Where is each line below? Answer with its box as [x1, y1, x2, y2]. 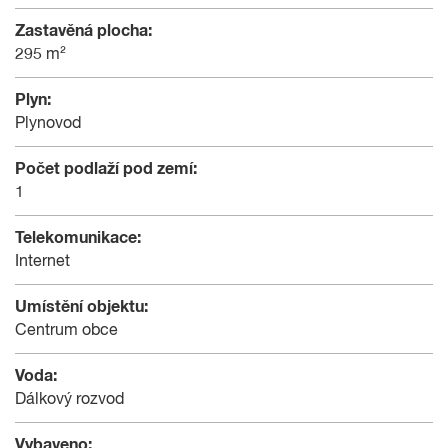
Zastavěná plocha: [15, 22, 152, 39]
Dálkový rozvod [15, 391, 124, 408]
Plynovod [15, 115, 81, 132]
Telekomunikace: [15, 229, 141, 246]
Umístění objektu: [15, 298, 148, 315]
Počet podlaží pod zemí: [15, 160, 197, 177]
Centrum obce [15, 322, 118, 339]
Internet [15, 253, 70, 270]
